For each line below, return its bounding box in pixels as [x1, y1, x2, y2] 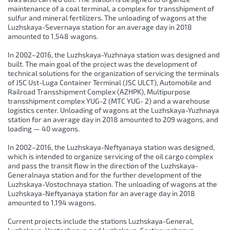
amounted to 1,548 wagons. [8, 32, 98, 41]
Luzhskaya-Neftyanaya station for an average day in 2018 [8, 189, 195, 198]
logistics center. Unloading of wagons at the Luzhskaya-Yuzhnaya [8, 106, 219, 115]
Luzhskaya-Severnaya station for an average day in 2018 [8, 23, 192, 32]
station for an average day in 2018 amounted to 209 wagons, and [8, 115, 218, 124]
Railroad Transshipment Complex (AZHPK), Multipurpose [8, 87, 190, 97]
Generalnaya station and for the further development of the [8, 170, 202, 180]
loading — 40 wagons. [8, 124, 80, 133]
